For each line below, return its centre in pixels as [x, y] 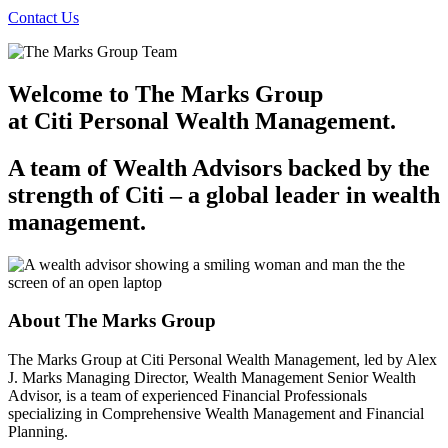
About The [55, 321]
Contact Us [43, 17]
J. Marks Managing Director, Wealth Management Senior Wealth [212, 378]
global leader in [286, 194]
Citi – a [162, 194]
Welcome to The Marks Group [165, 93]
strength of [66, 194]
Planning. [38, 432]
